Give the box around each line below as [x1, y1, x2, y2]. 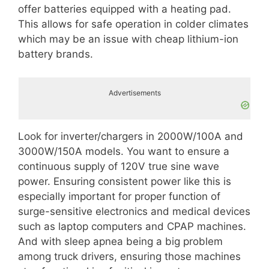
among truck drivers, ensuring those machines [18, 250, 241, 262]
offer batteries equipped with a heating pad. [18, 2, 231, 15]
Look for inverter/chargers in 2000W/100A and [18, 130, 243, 142]
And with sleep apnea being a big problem [18, 235, 223, 247]
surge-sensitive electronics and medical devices [18, 205, 250, 217]
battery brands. [18, 47, 93, 60]
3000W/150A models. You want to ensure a [18, 145, 229, 157]
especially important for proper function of [18, 190, 220, 202]
